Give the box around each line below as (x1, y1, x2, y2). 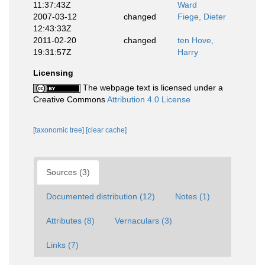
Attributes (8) (46, 216, 95, 225)
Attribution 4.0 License (107, 95, 190, 104)
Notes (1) (175, 192, 210, 201)
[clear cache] (86, 126, 127, 134)
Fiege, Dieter (177, 12, 226, 21)
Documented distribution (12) (46, 192, 155, 201)
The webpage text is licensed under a (80, 83, 223, 92)
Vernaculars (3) (115, 216, 172, 225)
